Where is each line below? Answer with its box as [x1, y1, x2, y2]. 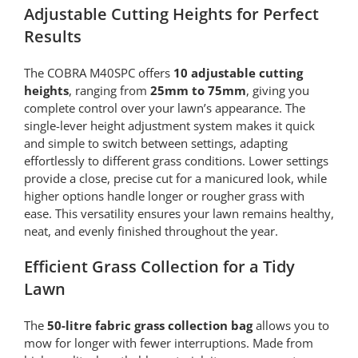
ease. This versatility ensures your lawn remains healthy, [23, 205, 334, 222]
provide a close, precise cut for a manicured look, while [23, 170, 327, 187]
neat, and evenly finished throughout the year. [23, 223, 278, 240]
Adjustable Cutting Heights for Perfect [23, 3, 319, 26]
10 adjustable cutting [173, 65, 303, 82]
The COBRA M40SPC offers [23, 65, 173, 82]
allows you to [252, 317, 329, 334]
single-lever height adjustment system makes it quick [23, 117, 315, 134]
